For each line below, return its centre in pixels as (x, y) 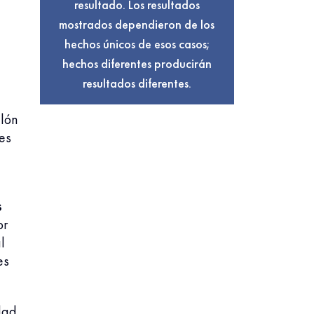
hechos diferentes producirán (137, 63)
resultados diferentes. (137, 83)
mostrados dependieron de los (137, 24)
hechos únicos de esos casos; (137, 44)
